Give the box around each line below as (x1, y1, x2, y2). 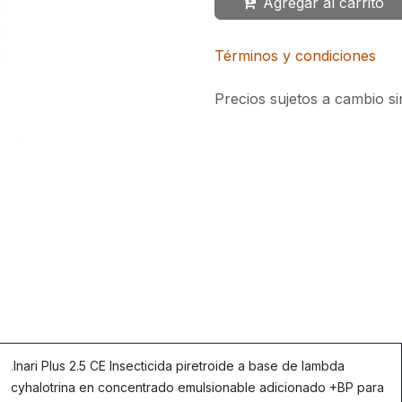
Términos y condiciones (214, 47, 376, 66)
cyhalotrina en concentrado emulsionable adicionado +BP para (11, 380, 384, 396)
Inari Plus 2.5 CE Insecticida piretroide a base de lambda (13, 358, 345, 374)
